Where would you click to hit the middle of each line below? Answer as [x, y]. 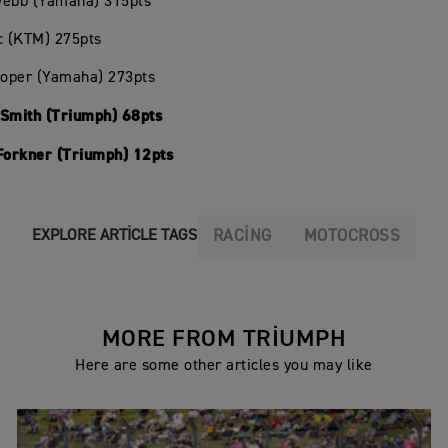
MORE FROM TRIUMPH [224, 338]
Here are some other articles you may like [224, 365]
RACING [242, 236]
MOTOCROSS [352, 236]
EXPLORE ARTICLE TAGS [114, 236]
